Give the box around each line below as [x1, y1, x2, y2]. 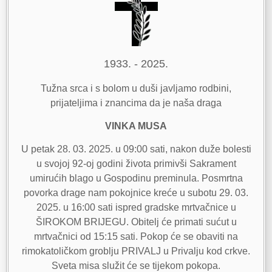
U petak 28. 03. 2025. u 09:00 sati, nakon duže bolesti [21, 144, 251, 155]
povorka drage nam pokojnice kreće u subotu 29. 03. [24, 188, 248, 199]
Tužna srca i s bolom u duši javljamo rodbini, [41, 83, 231, 93]
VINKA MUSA [105, 121, 167, 132]
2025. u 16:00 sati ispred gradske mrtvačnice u [36, 202, 236, 213]
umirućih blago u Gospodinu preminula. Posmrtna [29, 173, 243, 184]
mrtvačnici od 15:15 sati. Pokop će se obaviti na [34, 231, 238, 242]
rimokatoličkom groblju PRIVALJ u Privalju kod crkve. [22, 246, 250, 257]
